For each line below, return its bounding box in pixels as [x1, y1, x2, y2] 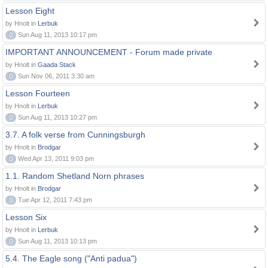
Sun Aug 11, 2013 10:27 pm [16, 114, 97, 121]
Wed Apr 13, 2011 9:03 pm [16, 155, 94, 162]
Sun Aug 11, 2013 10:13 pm [16, 237, 97, 245]
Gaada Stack [38, 61, 76, 68]
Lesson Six [5, 212, 47, 222]
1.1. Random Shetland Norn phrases [5, 171, 144, 181]
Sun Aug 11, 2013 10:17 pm [16, 31, 97, 38]
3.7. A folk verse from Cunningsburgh [5, 130, 145, 139]
